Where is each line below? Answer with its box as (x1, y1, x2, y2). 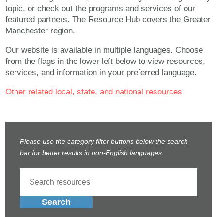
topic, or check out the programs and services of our (5, 4, 196, 14)
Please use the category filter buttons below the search (20, 137, 188, 145)
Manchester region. (5, 26, 76, 36)
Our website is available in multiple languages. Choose (5, 45, 203, 55)
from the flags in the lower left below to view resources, (5, 56, 206, 66)
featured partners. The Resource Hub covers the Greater (5, 15, 211, 25)
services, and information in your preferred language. (5, 67, 197, 77)
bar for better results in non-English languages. (20, 148, 164, 156)
